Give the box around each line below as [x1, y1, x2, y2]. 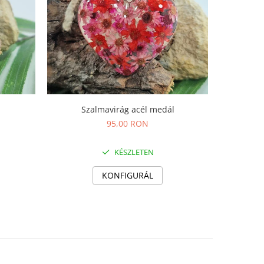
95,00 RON [107, 118, 148, 130]
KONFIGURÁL [102, 170, 153, 181]
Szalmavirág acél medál [81, 104, 174, 115]
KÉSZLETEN [112, 147, 154, 158]
